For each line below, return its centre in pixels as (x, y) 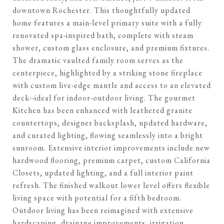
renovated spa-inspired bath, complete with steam (103, 35)
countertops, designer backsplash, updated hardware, (110, 123)
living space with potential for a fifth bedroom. (97, 198)
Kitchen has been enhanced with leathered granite (102, 110)
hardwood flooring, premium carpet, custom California (111, 160)
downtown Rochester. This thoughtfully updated (101, 10)
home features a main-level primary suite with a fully (107, 23)
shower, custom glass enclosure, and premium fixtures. (111, 48)
